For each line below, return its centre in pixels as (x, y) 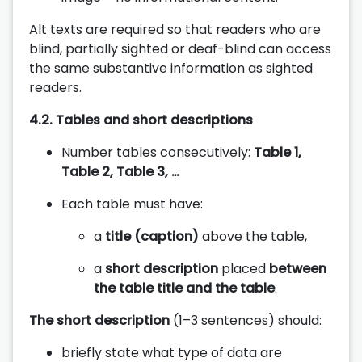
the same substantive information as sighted (171, 68)
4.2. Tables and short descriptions (141, 120)
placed (244, 268)
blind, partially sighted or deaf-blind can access (180, 48)
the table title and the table (184, 288)
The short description (99, 320)
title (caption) (152, 236)
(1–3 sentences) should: (246, 320)
